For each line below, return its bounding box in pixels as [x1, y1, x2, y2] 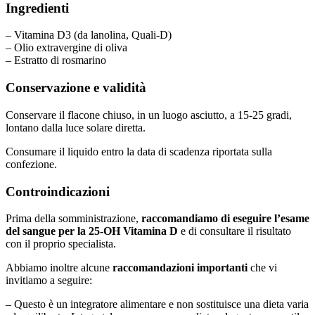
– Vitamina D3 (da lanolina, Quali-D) [6, 29, 172, 41]
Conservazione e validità [6, 80, 146, 96]
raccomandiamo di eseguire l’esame [141, 212, 309, 225]
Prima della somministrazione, [6, 212, 141, 225]
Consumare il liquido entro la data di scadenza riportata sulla [6, 145, 272, 157]
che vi [247, 262, 277, 274]
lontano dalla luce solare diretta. [6, 121, 146, 134]
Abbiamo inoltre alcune [6, 262, 112, 274]
